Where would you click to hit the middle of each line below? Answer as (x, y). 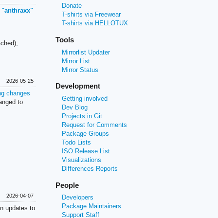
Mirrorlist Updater (86, 52)
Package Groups (86, 133)
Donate (72, 6)
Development (78, 86)
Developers (78, 198)
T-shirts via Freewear (91, 15)
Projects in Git (82, 116)
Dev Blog (75, 107)
